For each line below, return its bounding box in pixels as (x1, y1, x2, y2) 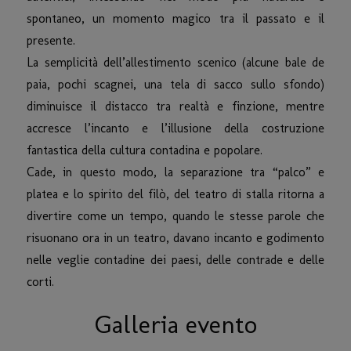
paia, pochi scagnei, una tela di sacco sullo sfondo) (27, 76, 324, 92)
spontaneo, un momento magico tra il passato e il (27, 10, 324, 26)
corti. (27, 273, 54, 289)
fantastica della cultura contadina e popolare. (27, 142, 262, 157)
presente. (27, 32, 75, 48)
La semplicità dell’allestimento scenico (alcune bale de (27, 54, 324, 70)
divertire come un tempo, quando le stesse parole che (27, 208, 324, 223)
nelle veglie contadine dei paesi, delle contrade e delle (27, 251, 324, 267)
